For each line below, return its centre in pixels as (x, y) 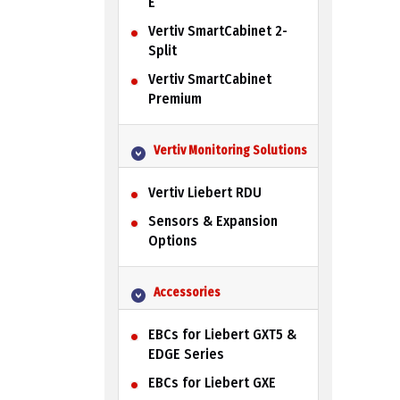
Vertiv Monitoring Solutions (230, 150)
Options (172, 240)
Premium (175, 98)
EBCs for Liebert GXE (212, 382)
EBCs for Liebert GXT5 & (222, 334)
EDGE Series (186, 354)
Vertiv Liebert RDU (204, 192)
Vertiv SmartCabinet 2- (217, 30)
